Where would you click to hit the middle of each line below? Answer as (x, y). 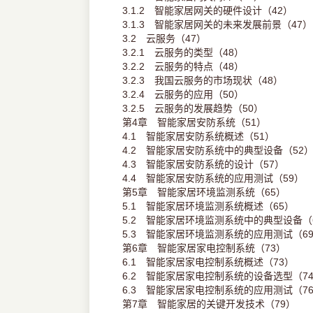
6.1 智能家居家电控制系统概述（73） (208, 262)
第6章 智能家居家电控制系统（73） (204, 248)
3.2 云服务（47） (164, 39)
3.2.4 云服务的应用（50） (183, 95)
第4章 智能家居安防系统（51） (194, 123)
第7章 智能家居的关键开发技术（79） (209, 304)
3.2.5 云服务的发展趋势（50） (192, 109)
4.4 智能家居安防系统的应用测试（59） (213, 179)
